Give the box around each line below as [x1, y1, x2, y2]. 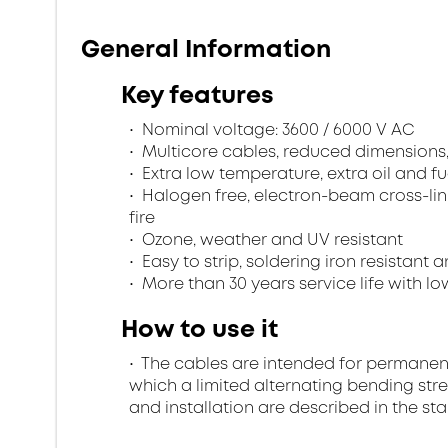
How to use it [121, 312, 278, 346]
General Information [81, 32, 331, 66]
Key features [121, 78, 274, 112]
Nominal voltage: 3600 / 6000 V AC [138, 118, 414, 141]
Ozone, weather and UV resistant [138, 228, 403, 251]
